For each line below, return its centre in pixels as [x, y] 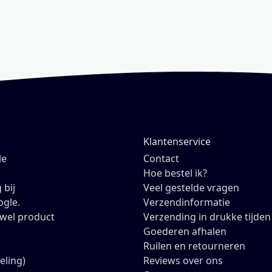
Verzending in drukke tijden [207, 217]
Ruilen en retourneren [194, 246]
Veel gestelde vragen [191, 188]
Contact [161, 159]
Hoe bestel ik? [175, 173]
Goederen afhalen [185, 232]
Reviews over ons [183, 261]
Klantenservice [177, 142]
